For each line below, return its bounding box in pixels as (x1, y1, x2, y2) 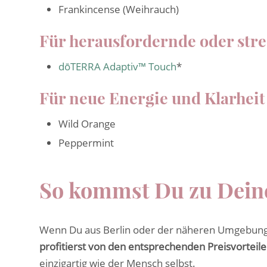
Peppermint (58, 136, 114, 150)
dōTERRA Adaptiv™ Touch (58, 60, 176, 74)
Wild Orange (58, 117, 116, 131)
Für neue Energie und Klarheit (39, 87, 265, 109)
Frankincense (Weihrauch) (58, 2, 179, 17)
